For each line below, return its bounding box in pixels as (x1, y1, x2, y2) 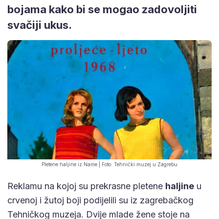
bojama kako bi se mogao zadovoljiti (7, 2, 197, 16)
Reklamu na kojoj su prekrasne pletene (7, 181, 165, 192)
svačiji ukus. (7, 18, 72, 31)
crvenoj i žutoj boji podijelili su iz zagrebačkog (7, 195, 194, 206)
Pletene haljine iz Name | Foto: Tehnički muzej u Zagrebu (42, 161, 177, 168)
